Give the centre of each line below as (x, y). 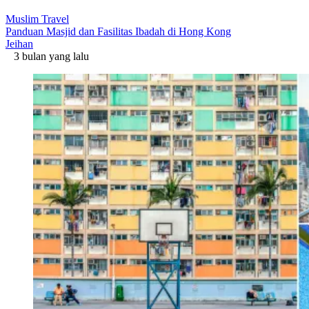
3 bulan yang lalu (47, 56)
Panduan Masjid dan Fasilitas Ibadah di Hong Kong (118, 31)
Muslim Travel (37, 19)
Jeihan (19, 43)
